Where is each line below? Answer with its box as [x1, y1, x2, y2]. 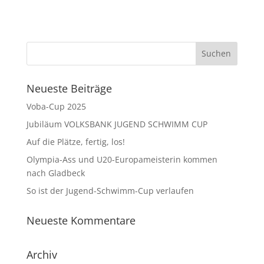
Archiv [26, 247, 57, 262]
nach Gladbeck [26, 167, 85, 179]
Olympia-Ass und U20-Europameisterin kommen [26, 153, 217, 165]
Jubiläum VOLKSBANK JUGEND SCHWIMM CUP [26, 118, 207, 130]
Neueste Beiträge [26, 81, 112, 95]
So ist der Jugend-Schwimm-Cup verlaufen [26, 184, 194, 196]
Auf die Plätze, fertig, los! [26, 136, 125, 147]
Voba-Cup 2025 [26, 100, 86, 112]
